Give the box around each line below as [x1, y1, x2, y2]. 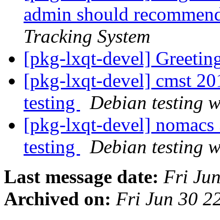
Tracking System [24, 26, 150, 47]
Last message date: [4, 166, 159, 188]
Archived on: [4, 188, 111, 210]
